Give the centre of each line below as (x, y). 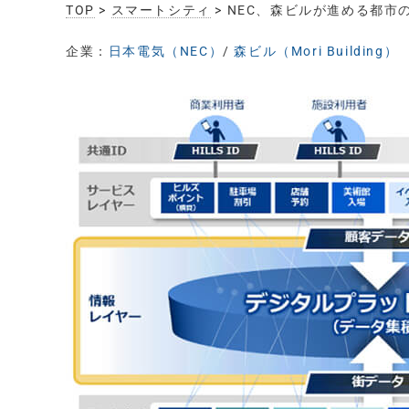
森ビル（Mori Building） (316, 51)
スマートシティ (161, 10)
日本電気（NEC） (166, 51)
